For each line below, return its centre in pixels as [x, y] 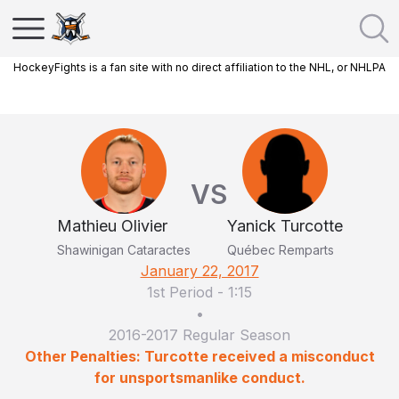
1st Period [180, 292]
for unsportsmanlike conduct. [199, 378]
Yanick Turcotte [285, 226]
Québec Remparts [280, 250]
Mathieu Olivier [112, 226]
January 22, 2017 [199, 271]
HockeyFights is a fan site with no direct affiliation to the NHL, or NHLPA [199, 67]
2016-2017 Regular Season [199, 335]
